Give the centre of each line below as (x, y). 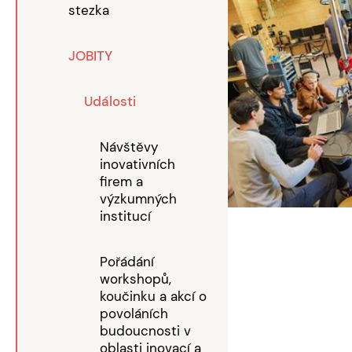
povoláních (134, 313)
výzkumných (138, 199)
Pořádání (127, 262)
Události (110, 101)
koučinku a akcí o (153, 296)
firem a (121, 181)
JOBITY (90, 56)
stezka (89, 10)
